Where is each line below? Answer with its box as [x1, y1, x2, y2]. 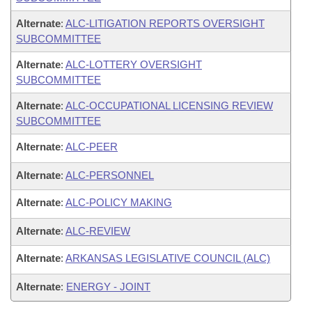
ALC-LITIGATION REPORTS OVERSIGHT [65, 17, 265, 29]
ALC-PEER [65, 140, 118, 153]
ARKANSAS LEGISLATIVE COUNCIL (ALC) [65, 251, 270, 264]
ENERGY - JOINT [66, 280, 150, 292]
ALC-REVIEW [65, 224, 130, 237]
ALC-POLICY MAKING [65, 196, 172, 208]
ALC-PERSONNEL [65, 169, 154, 181]
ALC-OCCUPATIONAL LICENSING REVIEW [65, 99, 273, 111]
